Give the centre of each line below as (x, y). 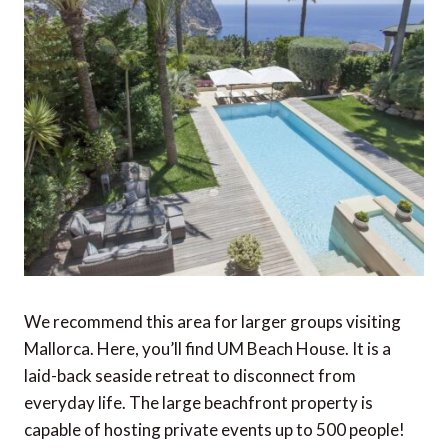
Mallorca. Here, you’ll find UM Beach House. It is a (207, 349)
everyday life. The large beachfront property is (198, 403)
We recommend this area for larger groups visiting (212, 322)
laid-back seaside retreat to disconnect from (190, 376)
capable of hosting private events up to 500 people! (214, 430)
